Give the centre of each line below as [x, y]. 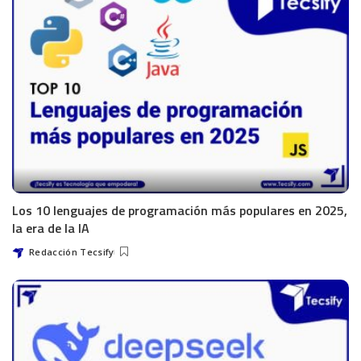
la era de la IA [51, 228]
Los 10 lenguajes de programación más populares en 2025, [180, 210]
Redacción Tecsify [72, 251]
